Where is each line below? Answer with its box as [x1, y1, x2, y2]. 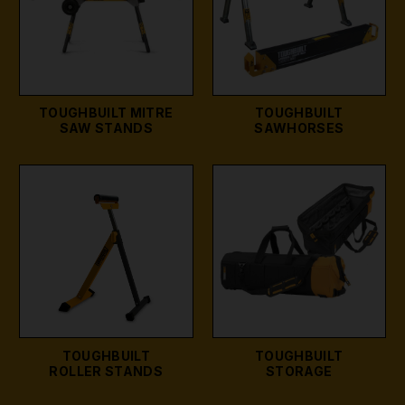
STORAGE [266, 363, 333, 379]
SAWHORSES [254, 120, 344, 137]
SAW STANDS [59, 120, 153, 137]
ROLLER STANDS [49, 363, 164, 379]
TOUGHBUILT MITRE [38, 105, 174, 121]
